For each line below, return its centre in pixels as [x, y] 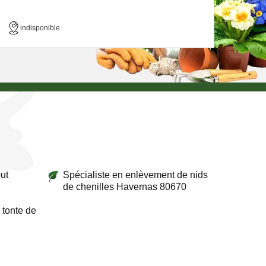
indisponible [40, 28]
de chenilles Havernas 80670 [124, 187]
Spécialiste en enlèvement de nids [135, 175]
